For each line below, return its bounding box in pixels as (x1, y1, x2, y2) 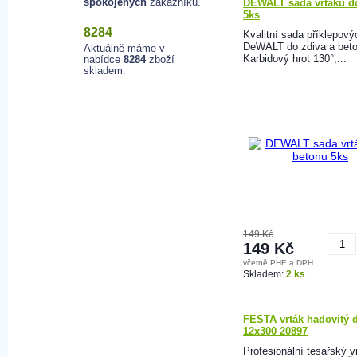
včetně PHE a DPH (243, 258, 313, 267)
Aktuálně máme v (84, 42, 165, 54)
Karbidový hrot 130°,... (243, 53, 347, 65)
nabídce (84, 53, 124, 65)
